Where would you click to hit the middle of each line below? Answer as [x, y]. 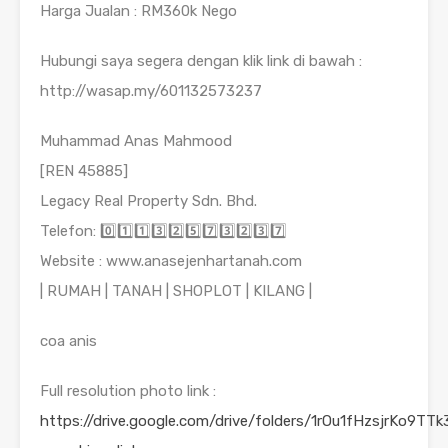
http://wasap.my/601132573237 [151, 91]
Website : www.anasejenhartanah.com [171, 261]
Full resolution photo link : [128, 391]
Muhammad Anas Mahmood [136, 141]
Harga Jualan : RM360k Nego [138, 11]
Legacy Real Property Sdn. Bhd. [148, 201]
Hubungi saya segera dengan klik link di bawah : [201, 61]
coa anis [68, 341]
